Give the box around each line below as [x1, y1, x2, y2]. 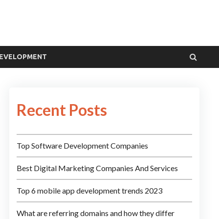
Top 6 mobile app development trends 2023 [16, 185, 162, 195]
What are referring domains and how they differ [16, 208, 175, 218]
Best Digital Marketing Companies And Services [16, 163, 178, 173]
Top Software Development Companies [16, 140, 148, 150]
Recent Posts [16, 100, 107, 119]
